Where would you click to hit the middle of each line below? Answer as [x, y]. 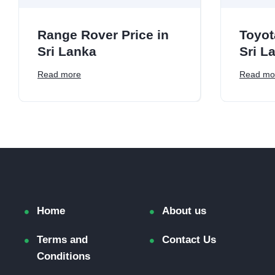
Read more [59, 75]
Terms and [62, 240]
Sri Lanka [67, 52]
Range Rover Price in [103, 35]
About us [184, 211]
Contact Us [189, 240]
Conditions [64, 257]
